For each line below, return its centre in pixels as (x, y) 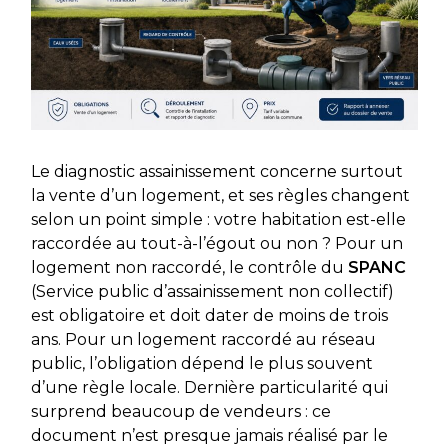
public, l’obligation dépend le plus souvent (201, 363)
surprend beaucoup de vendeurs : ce (180, 411)
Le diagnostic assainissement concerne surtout (216, 171)
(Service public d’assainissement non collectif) (212, 291)
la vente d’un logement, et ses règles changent (220, 195)
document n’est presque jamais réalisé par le (209, 435)
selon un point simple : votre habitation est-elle (218, 219)
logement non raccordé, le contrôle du (189, 267)
